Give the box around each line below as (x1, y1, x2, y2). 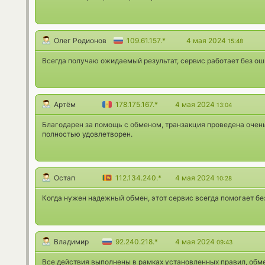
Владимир (54, 237, 89, 246)
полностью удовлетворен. (42, 129, 132, 138)
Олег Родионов (54, 35, 106, 45)
